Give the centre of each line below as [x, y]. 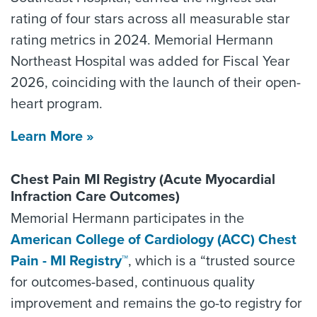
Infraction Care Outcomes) [95, 197]
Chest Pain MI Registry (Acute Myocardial [143, 180]
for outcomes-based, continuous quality [133, 282]
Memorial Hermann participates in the [127, 219]
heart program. [57, 104]
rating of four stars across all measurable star [150, 19]
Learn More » [52, 137]
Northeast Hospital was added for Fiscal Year [150, 62]
